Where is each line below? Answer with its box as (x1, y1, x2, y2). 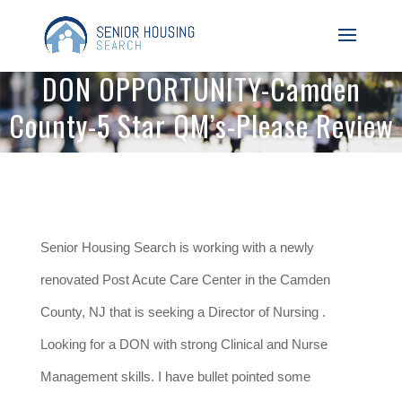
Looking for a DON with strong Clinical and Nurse (39, 337, 328, 352)
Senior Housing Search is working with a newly (39, 240, 314, 255)
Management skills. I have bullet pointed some (39, 370, 310, 384)
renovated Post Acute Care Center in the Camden (39, 273, 330, 287)
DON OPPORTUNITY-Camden (41, 67, 361, 109)
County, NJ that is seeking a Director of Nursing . (39, 305, 326, 319)
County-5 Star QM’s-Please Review (8, 104, 394, 146)
